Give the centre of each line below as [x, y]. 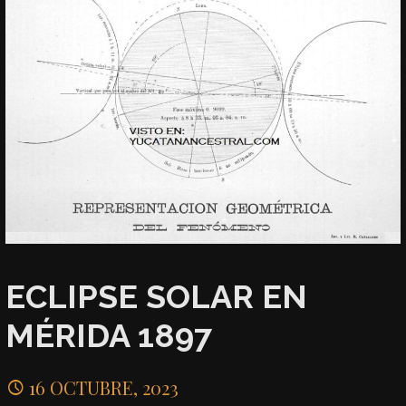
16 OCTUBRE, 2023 [104, 387]
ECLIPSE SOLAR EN [157, 297]
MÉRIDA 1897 [109, 336]
